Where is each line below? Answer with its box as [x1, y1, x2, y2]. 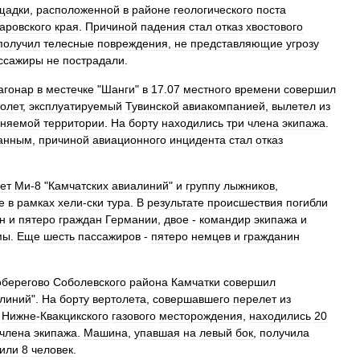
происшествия [207, 196, 283, 209]
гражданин [243, 230, 300, 243]
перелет [233, 292, 276, 305]
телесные [43, 37, 94, 50]
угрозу [286, 37, 319, 50]
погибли [286, 196, 328, 209]
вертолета [92, 292, 146, 305]
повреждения [97, 37, 168, 50]
